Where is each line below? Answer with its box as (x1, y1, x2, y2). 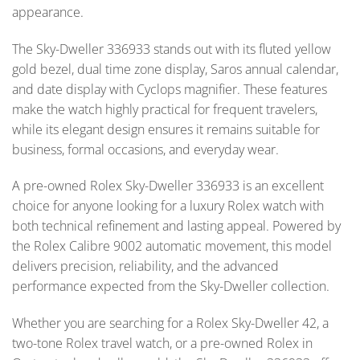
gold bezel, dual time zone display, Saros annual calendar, (12, 59, 338, 78)
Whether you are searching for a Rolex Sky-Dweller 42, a (12, 314, 329, 333)
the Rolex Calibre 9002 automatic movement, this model (12, 237, 332, 256)
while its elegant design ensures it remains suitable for (12, 120, 320, 138)
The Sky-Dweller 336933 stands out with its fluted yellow (12, 39, 331, 58)
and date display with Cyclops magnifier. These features (12, 80, 327, 98)
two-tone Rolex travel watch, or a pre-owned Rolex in (12, 334, 313, 353)
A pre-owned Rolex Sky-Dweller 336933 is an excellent (12, 177, 324, 195)
